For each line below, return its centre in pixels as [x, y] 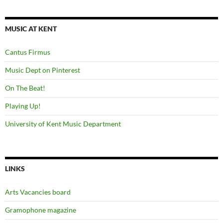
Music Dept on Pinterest [43, 70]
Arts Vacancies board [38, 192]
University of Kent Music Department [63, 123]
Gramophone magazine [41, 210]
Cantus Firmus [28, 52]
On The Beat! [25, 88]
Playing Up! [23, 106]
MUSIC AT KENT [31, 28]
